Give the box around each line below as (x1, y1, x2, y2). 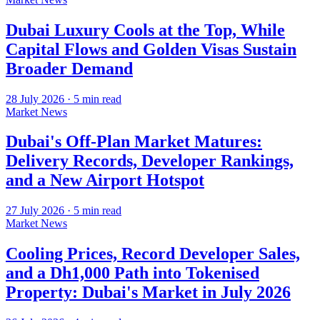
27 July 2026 (6, 204, 64, 217)
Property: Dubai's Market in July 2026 (6, 283, 291, 302)
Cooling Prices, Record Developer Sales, (6, 244, 300, 264)
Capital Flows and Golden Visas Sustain (6, 39, 296, 59)
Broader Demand (6, 59, 133, 78)
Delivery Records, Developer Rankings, (6, 151, 294, 171)
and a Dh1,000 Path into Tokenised (6, 264, 259, 283)
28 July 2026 (6, 92, 64, 105)
